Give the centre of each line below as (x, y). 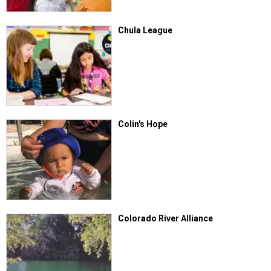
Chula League (145, 30)
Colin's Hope (143, 124)
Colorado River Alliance (166, 218)
